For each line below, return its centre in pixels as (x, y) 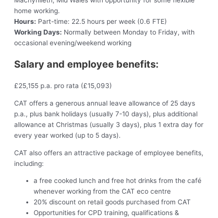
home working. (37, 11)
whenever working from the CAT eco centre (102, 191)
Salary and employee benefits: (87, 64)
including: (29, 163)
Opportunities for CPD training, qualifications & (107, 213)
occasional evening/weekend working (73, 43)
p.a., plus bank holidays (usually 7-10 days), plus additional (106, 114)
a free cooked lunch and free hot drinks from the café (118, 181)
